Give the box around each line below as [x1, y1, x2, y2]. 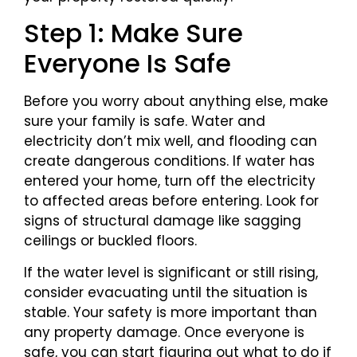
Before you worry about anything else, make [24, 92, 328, 112]
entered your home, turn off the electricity [24, 171, 316, 191]
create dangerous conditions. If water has [24, 151, 315, 171]
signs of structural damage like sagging [24, 211, 301, 231]
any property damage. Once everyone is [24, 322, 304, 342]
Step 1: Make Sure [24, 15, 243, 52]
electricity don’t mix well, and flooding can [24, 131, 317, 151]
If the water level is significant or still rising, [24, 262, 318, 282]
